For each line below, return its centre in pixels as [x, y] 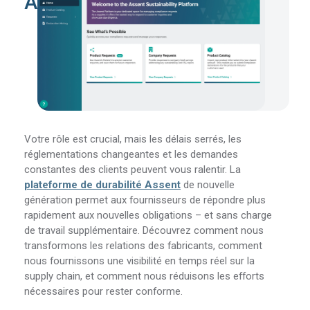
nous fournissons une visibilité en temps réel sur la [140, 261]
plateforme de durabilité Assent [103, 185]
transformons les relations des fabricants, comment [144, 246]
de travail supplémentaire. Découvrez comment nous [144, 231]
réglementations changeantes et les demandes [131, 155]
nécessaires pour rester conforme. [104, 292]
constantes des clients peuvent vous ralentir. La [133, 170]
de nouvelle [208, 185]
